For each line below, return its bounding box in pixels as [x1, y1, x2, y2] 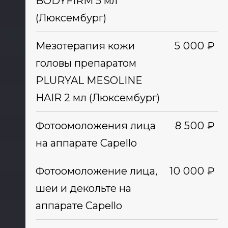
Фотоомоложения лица [35, 120, 156, 132]
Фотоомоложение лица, [35, 165, 157, 177]
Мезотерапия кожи [35, 40, 135, 52]
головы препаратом [35, 57, 136, 69]
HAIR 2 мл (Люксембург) [35, 92, 160, 104]
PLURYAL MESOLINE [35, 74, 142, 87]
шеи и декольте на [35, 182, 131, 194]
